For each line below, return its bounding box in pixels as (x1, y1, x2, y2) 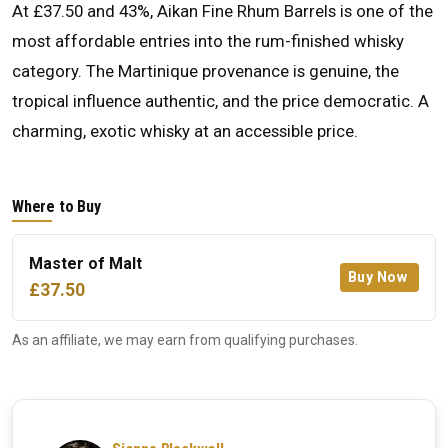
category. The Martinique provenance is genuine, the (12, 60, 399, 81)
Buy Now (347, 268, 407, 285)
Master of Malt (29, 253, 142, 273)
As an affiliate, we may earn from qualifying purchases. (12, 331, 358, 348)
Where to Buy (12, 196, 101, 216)
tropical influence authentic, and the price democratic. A (12, 90, 429, 111)
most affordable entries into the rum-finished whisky (12, 30, 404, 51)
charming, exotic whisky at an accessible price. (12, 120, 358, 141)
